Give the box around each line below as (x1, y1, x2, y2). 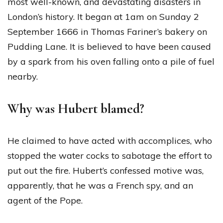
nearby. (7, 71, 38, 83)
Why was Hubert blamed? (7, 101, 144, 117)
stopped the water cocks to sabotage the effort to (7, 150, 212, 162)
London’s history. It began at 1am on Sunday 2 (7, 11, 199, 23)
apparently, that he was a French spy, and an (7, 180, 193, 192)
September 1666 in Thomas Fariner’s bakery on (7, 26, 207, 38)
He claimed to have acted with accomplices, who (7, 135, 212, 147)
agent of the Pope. (7, 195, 83, 207)
